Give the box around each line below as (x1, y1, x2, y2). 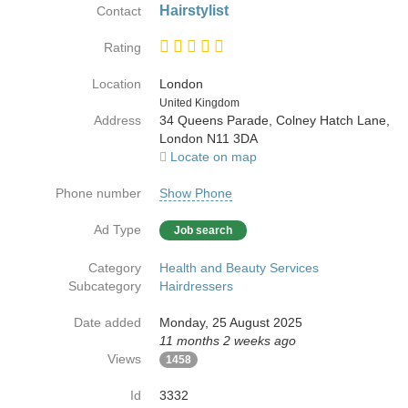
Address (94, 113, 141, 127)
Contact (97, 4, 141, 18)
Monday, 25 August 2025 (159, 315, 302, 330)
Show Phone (159, 186, 232, 200)
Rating (104, 40, 141, 55)
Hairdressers (159, 279, 233, 293)
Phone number (56, 186, 141, 200)
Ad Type (94, 222, 141, 237)
